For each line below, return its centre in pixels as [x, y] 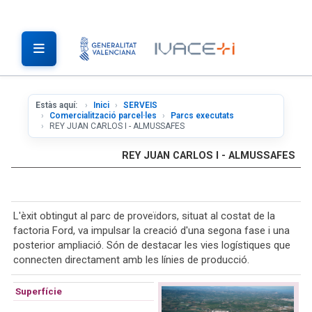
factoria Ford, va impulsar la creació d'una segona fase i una [151, 231]
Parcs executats [202, 116]
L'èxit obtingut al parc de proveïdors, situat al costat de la [144, 216]
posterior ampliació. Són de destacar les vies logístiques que [152, 245]
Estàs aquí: [57, 105]
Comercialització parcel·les [103, 116]
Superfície [39, 291]
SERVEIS [140, 105]
